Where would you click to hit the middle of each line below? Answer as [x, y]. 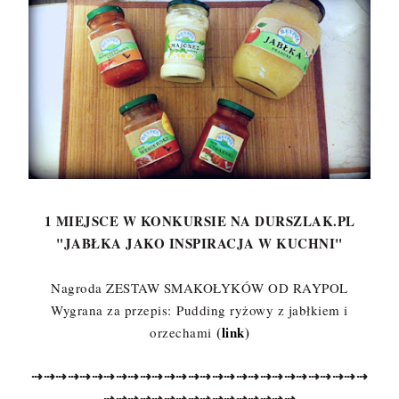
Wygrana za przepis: [114, 310]
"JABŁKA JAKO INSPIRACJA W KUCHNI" [199, 244]
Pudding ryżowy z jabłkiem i [262, 310]
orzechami [183, 333]
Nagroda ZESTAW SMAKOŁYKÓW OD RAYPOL [199, 288]
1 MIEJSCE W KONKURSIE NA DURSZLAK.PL [199, 221]
